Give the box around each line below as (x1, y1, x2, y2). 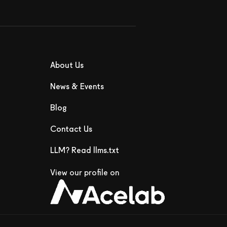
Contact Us (50, 125, 92, 134)
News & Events (50, 83, 104, 91)
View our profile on (50, 169, 119, 177)
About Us (50, 61, 84, 70)
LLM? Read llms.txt (50, 146, 119, 155)
